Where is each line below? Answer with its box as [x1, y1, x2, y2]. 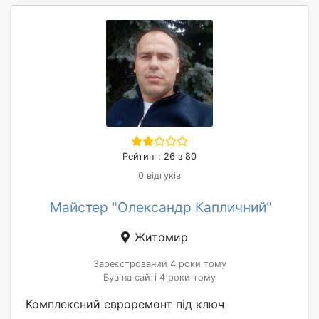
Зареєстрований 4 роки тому [93, 258, 226, 269]
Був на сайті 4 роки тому [103, 271, 216, 283]
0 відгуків [138, 169, 181, 181]
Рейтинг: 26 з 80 [122, 150, 197, 162]
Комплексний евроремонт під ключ [26, 296, 224, 311]
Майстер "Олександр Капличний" [50, 198, 272, 216]
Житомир [131, 229, 188, 244]
